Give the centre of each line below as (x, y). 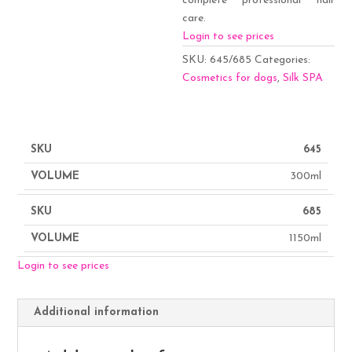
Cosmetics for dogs (230, 78)
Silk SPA (303, 78)
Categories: (283, 60)
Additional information (97, 312)
